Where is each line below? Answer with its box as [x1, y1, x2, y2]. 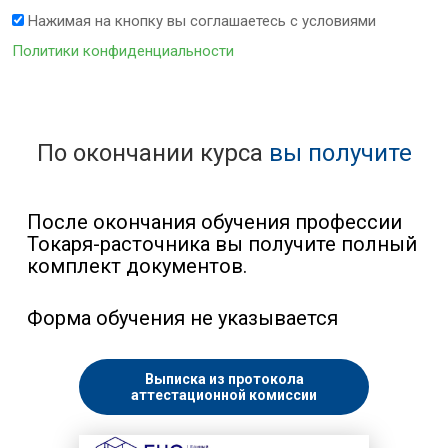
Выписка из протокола [144, 371, 304, 388]
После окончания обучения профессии [27, 210, 402, 235]
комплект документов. [27, 254, 247, 279]
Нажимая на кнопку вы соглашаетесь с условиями [24, 12, 376, 31]
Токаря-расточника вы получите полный [27, 232, 417, 257]
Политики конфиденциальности [12, 42, 234, 61]
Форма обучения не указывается [27, 306, 338, 331]
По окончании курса [36, 139, 269, 168]
